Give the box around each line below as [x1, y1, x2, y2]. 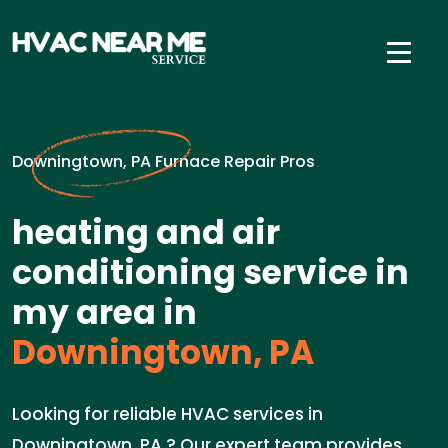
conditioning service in [12, 249, 409, 296]
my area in [12, 289, 197, 336]
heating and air [12, 209, 280, 256]
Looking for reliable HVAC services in [12, 402, 323, 426]
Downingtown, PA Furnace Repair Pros [12, 150, 315, 173]
